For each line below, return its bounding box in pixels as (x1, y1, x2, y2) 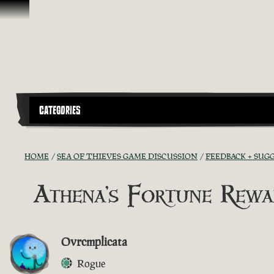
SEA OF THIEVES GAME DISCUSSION (57, 150, 198, 161)
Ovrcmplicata (61, 233, 127, 250)
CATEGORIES (39, 102, 81, 119)
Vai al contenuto (5, 5, 76, 18)
